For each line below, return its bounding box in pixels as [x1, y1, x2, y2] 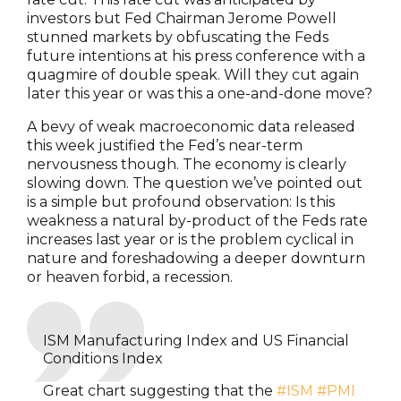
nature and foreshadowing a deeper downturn [27, 249, 365, 267]
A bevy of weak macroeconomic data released [27, 117, 355, 135]
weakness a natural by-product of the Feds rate [27, 211, 368, 229]
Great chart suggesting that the [42, 381, 277, 399]
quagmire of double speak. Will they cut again [27, 65, 359, 83]
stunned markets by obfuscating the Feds [27, 28, 328, 46]
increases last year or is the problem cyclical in [27, 230, 354, 248]
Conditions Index [42, 349, 163, 367]
